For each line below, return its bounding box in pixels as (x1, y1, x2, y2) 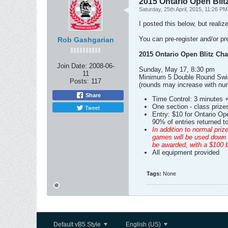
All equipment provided (152, 149, 219, 156)
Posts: (70, 77, 89, 85)
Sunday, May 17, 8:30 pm (139, 66, 215, 73)
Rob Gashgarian (57, 36, 114, 44)
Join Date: (56, 62, 87, 70)
